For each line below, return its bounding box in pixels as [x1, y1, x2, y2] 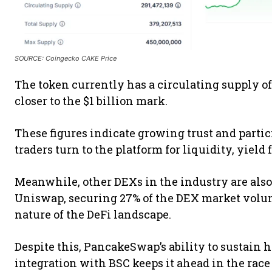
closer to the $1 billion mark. [15, 93, 170, 109]
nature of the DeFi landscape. [15, 207, 174, 222]
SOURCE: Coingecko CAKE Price [15, 54, 117, 63]
